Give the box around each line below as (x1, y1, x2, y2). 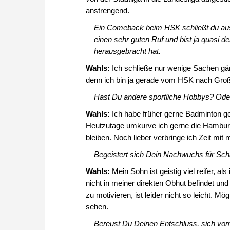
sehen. (86, 202, 108, 212)
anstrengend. (86, 6, 129, 15)
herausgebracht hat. (93, 47, 161, 56)
